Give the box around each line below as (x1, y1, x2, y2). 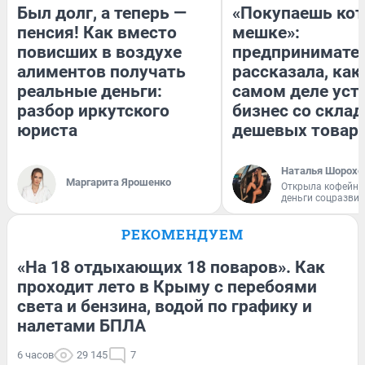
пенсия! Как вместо (17, 22, 177, 42)
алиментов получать (17, 61, 186, 81)
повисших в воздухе (17, 42, 182, 62)
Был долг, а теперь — (17, 2, 187, 23)
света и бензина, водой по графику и (17, 296, 312, 316)
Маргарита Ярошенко (66, 175, 171, 188)
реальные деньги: (17, 81, 162, 101)
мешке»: (232, 22, 300, 42)
